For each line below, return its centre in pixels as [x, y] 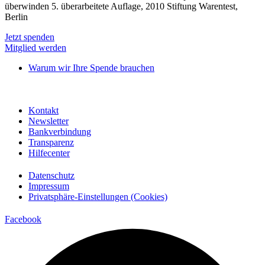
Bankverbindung [60, 132]
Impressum [49, 186]
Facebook [23, 219]
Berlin [16, 17]
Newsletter [49, 121]
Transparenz [51, 143]
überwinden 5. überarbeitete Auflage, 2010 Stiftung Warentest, [121, 7]
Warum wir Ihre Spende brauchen [91, 68]
